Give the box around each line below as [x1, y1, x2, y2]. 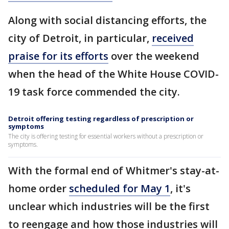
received [152, 31, 194, 45]
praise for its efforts [8, 49, 108, 63]
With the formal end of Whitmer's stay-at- [8, 164, 219, 177]
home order [8, 181, 69, 195]
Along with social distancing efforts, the [8, 13, 207, 27]
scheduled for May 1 [69, 181, 170, 195]
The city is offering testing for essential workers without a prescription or [8, 132, 203, 141]
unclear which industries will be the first [8, 199, 210, 213]
